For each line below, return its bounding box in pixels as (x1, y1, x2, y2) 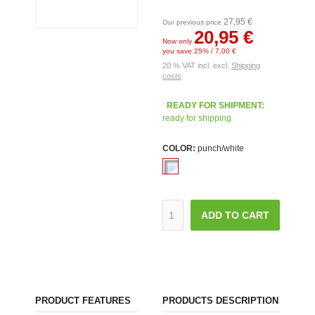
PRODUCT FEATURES (35, 295, 131, 306)
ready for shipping (162, 113, 231, 123)
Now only (162, 37, 194, 45)
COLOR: (162, 143, 195, 153)
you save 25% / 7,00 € (162, 47, 236, 55)
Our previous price (162, 18, 224, 26)
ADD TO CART (201, 209, 269, 221)
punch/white (195, 143, 244, 153)
